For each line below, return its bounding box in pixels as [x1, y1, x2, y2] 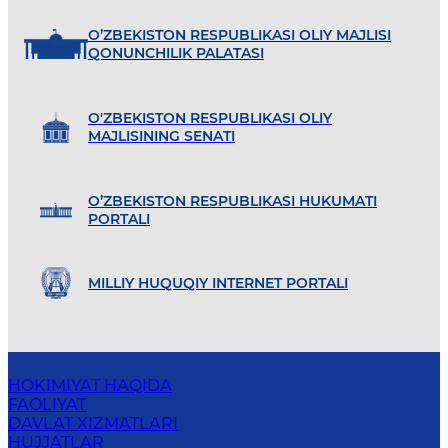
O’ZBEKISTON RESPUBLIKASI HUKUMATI [88, 191, 377, 210]
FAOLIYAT [8, 394, 86, 414]
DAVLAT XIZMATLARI [8, 413, 178, 433]
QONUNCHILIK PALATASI [88, 44, 264, 63]
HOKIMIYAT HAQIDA [8, 375, 172, 395]
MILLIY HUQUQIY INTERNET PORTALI [88, 274, 348, 293]
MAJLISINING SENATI [88, 126, 235, 145]
